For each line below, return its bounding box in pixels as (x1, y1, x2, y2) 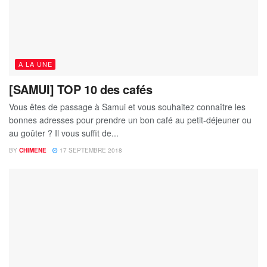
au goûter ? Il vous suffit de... (9, 127, 119, 139)
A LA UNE (18, 59, 52, 69)
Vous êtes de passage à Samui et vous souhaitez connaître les (9, 101, 246, 113)
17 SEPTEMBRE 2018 (58, 146, 122, 155)
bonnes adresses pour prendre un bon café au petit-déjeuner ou (9, 114, 252, 126)
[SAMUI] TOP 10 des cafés (9, 80, 153, 98)
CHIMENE (19, 146, 46, 155)
